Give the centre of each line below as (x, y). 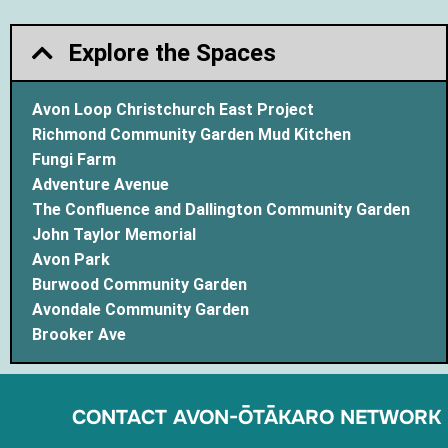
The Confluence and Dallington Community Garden (221, 210)
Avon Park (71, 260)
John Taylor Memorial (114, 235)
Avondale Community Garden (140, 310)
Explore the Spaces (172, 53)
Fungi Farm (74, 160)
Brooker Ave (79, 335)
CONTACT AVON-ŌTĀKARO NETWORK (256, 418)
